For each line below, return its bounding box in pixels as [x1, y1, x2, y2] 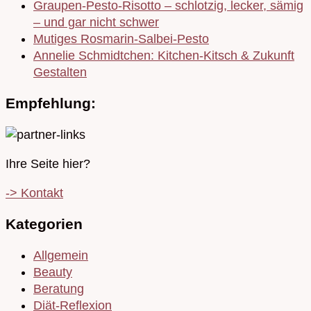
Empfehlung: [6, 95, 96, 112]
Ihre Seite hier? [6, 157, 90, 171]
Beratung [33, 282, 84, 296]
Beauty [33, 265, 72, 280]
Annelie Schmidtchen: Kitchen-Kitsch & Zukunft [33, 49, 294, 63]
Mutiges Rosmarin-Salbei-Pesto [33, 32, 209, 47]
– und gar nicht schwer [33, 15, 159, 30]
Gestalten [33, 65, 87, 80]
